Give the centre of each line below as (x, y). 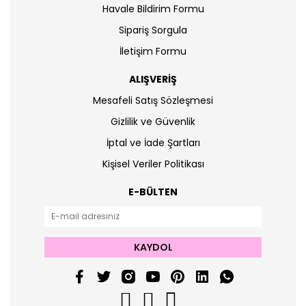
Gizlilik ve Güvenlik (153, 122)
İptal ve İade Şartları (153, 143)
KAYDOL (153, 247)
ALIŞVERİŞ (153, 79)
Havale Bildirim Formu (153, 9)
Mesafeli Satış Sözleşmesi (153, 100)
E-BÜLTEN (153, 192)
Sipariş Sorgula (153, 30)
